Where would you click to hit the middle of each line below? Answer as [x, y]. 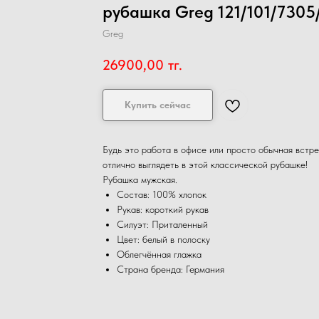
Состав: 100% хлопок [162, 195]
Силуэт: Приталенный [162, 225]
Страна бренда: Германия [171, 270]
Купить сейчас [158, 105]
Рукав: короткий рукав [163, 210]
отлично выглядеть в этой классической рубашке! [205, 165]
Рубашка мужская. [140, 180]
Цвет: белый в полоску [163, 240]
